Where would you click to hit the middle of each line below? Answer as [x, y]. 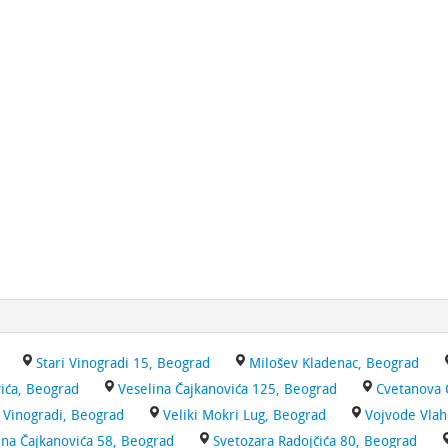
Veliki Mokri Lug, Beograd [244, 415]
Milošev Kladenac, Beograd [334, 363]
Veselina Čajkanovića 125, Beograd [227, 389]
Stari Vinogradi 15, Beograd [123, 363]
